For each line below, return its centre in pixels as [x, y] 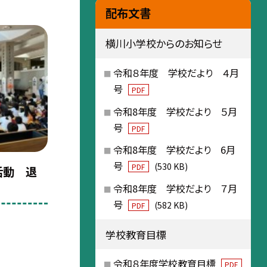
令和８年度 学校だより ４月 [176, 72]
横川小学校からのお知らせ [163, 44]
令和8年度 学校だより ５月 [175, 111]
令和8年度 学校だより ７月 [175, 189]
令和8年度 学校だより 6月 [174, 150]
